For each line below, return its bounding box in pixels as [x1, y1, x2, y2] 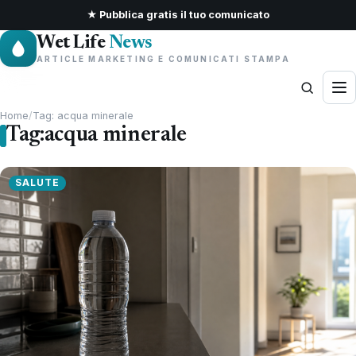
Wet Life [37, 34, 109, 52]
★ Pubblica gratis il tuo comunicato [87, 9, 269, 21]
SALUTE [15, 177, 60, 189]
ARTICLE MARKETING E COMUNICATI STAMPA [37, 54, 290, 64]
